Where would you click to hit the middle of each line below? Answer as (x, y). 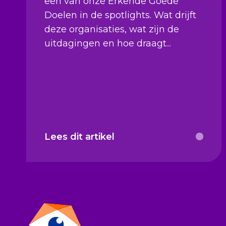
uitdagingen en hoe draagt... (108, 43)
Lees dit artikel (79, 136)
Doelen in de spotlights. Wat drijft (120, 15)
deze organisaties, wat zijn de (112, 29)
